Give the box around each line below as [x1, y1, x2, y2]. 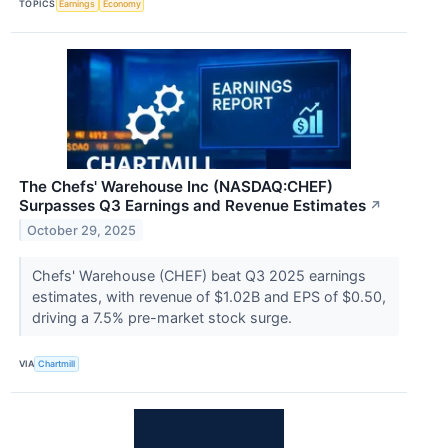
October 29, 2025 [27, 222, 137, 238]
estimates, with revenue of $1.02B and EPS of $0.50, [31, 287, 386, 305]
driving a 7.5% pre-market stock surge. [31, 308, 296, 326]
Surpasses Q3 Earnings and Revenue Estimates [19, 195, 366, 215]
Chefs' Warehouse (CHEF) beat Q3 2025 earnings [31, 266, 366, 284]
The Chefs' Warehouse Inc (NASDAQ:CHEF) [19, 176, 333, 196]
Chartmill [38, 358, 76, 370]
